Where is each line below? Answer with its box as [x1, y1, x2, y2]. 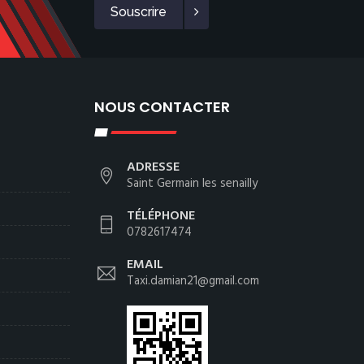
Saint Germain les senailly [127, 174, 258, 193]
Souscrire [110, 4, 167, 19]
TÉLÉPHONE [127, 206, 195, 227]
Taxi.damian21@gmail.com [127, 271, 259, 291]
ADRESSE [127, 157, 180, 178]
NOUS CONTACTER [94, 97, 230, 117]
